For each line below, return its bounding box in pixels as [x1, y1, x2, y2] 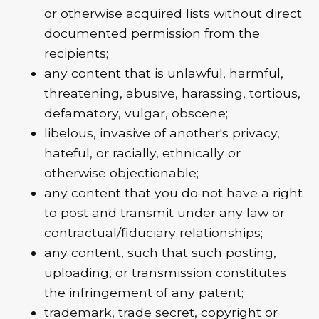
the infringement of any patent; [44, 284, 244, 300]
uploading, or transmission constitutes [44, 264, 287, 280]
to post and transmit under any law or [44, 204, 286, 220]
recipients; [44, 45, 109, 61]
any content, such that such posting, [44, 244, 277, 260]
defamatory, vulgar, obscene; [44, 105, 229, 120]
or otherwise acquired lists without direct [44, 5, 303, 21]
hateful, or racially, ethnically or [44, 145, 241, 160]
